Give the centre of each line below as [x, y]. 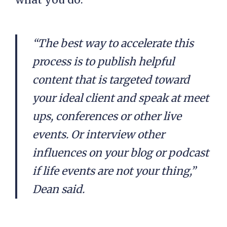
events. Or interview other [99, 135]
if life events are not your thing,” [114, 171]
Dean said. [59, 189]
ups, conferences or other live [107, 116]
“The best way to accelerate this [113, 43]
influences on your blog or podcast [121, 153]
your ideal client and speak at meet [121, 98]
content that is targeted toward [111, 80]
